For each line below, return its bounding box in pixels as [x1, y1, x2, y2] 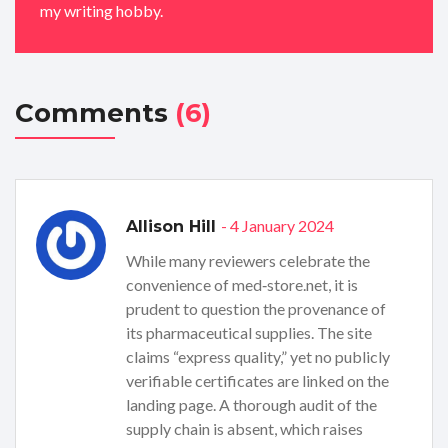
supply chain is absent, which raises [126, 419, 363, 439]
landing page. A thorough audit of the [126, 395, 377, 415]
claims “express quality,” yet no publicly [126, 347, 390, 367]
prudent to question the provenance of [126, 299, 386, 319]
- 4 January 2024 [221, 216, 334, 236]
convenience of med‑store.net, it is [126, 275, 358, 295]
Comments [15, 97, 175, 130]
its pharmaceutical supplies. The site [126, 323, 372, 343]
